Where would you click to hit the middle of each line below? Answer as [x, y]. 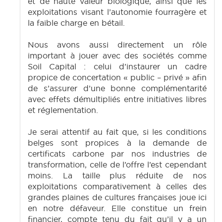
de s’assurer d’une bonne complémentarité [117, 88]
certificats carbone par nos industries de [117, 154]
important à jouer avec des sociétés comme [117, 56]
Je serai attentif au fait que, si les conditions [117, 132]
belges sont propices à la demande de [117, 143]
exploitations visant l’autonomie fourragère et [117, 12]
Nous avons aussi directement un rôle [117, 45]
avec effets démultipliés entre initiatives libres [117, 99]
